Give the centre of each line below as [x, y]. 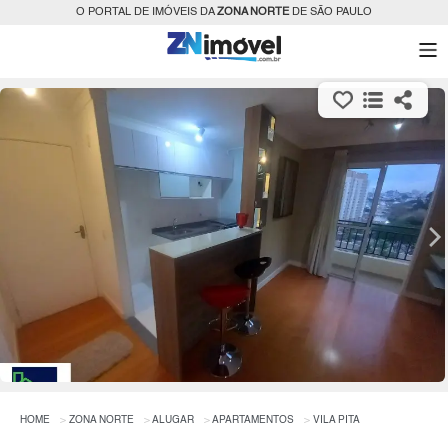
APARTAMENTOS [253, 420]
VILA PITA [336, 420]
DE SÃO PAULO [330, 12]
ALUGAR [173, 420]
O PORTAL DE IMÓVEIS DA [146, 12]
